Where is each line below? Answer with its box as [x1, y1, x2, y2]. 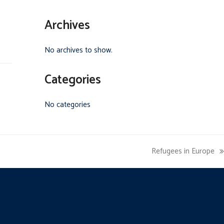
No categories [44, 98, 90, 111]
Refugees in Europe [151, 145, 214, 158]
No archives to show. [44, 44, 112, 57]
